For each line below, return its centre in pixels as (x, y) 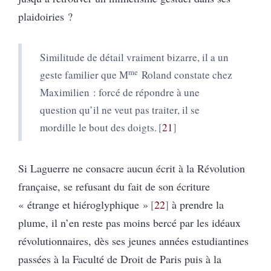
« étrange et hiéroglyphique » (83, 204)
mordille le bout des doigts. (98, 127)
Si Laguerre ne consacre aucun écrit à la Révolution (132, 168)
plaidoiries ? (45, 16)
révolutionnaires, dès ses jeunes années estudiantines (133, 240)
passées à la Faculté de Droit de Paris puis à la (120, 259)
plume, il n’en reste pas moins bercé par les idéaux (129, 222)
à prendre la (196, 204)
